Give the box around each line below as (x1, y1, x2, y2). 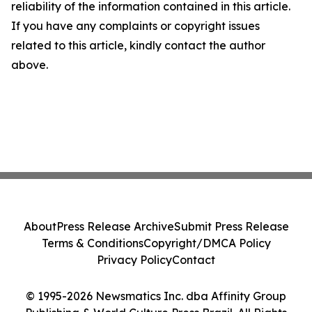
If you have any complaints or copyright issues (11, 19, 260, 33)
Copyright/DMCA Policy (143, 236, 271, 250)
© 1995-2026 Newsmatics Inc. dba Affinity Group (26, 289, 286, 303)
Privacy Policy (97, 253, 172, 267)
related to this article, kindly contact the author (11, 38, 265, 53)
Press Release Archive (56, 219, 174, 233)
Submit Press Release (173, 219, 289, 233)
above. (11, 58, 48, 72)
